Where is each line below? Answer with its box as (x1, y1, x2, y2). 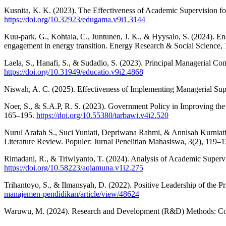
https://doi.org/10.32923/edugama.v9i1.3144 (4, 15, 145, 24)
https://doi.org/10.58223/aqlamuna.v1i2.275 (4, 163, 143, 172)
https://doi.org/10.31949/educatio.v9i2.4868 (4, 67, 143, 76)
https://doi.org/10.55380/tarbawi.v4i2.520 (36, 110, 168, 120)
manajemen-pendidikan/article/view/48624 (4, 189, 139, 198)
